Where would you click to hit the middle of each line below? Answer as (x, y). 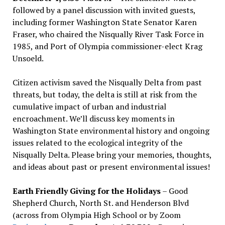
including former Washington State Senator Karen (104, 22)
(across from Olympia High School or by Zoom (96, 215)
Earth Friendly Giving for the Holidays (86, 191)
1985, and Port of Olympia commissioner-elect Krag (107, 46)
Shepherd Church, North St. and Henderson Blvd (100, 203)
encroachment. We (46, 118)
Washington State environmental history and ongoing (111, 130)
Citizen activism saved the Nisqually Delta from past (107, 82)
